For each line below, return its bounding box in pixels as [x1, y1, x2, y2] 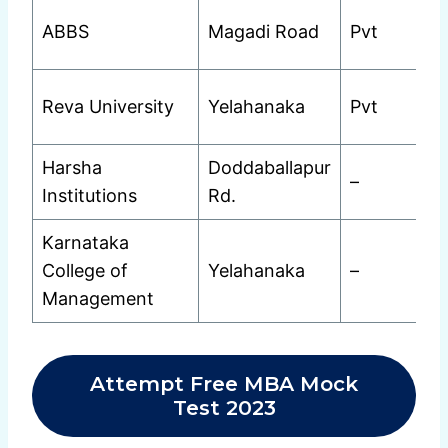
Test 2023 [172, 395, 276, 421]
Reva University [42, 96, 174, 118]
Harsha [42, 157, 102, 179]
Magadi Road [208, 21, 319, 43]
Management [42, 288, 154, 310]
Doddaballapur [208, 157, 331, 179]
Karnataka [42, 232, 129, 254]
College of [42, 260, 128, 282]
